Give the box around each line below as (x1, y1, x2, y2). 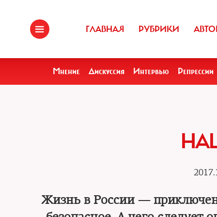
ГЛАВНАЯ (86, 24, 124, 34)
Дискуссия (89, 66, 124, 77)
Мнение (53, 66, 80, 77)
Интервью (133, 66, 169, 77)
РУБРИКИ (139, 24, 179, 34)
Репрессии (178, 66, 214, 77)
